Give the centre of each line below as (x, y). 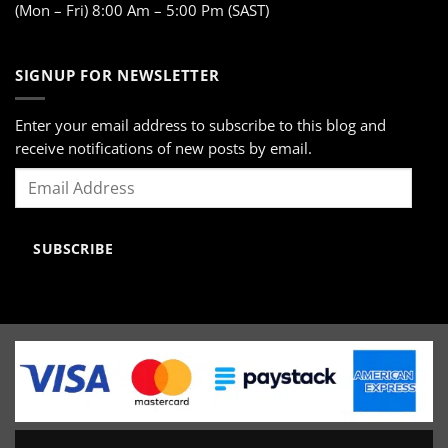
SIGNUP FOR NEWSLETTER (117, 74)
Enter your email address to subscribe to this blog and (200, 125)
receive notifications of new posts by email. (163, 148)
